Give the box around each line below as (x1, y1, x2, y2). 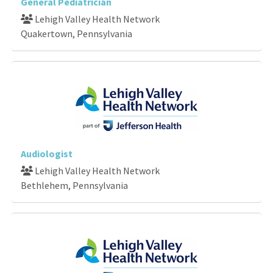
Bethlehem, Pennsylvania (21, 179, 128, 191)
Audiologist (21, 147, 73, 160)
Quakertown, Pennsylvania (21, 27, 132, 40)
